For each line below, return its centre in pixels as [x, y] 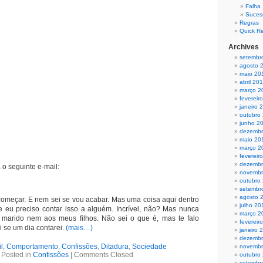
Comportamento [32, 247]
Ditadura [114, 247]
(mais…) [79, 228]
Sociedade [149, 247]
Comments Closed [103, 255]
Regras [249, 23]
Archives [244, 47]
